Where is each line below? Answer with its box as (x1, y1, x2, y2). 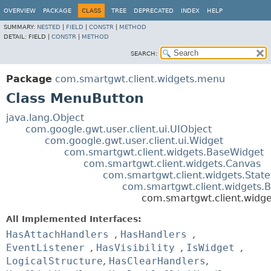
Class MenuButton (6, 91, 144, 106)
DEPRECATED (134, 7, 174, 14)
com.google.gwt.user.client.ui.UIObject (25, 123, 212, 135)
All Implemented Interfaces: (6, 214, 142, 224)
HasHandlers (120, 229, 187, 240)
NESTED (37, 24, 60, 30)
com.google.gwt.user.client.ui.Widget (45, 135, 223, 146)
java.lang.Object (6, 112, 84, 123)
